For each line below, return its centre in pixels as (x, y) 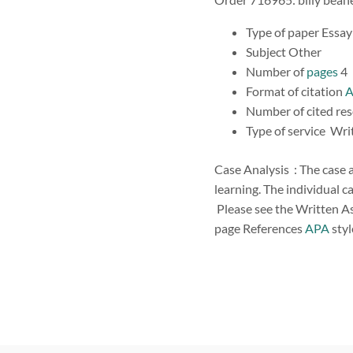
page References (260, 228)
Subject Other (285, 51)
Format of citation (295, 91)
